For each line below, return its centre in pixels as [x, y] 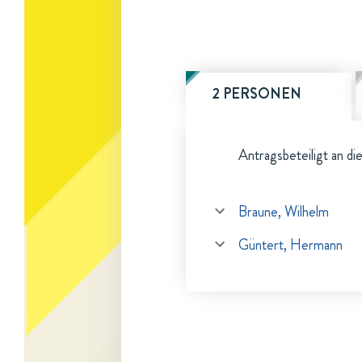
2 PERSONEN [257, 94]
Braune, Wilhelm [284, 212]
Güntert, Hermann [290, 245]
